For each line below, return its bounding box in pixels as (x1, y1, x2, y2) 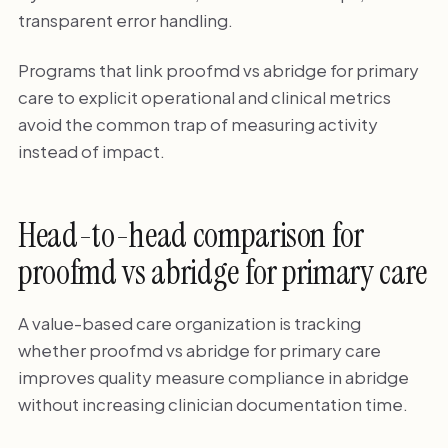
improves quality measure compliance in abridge (17, 365, 409, 388)
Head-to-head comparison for (17, 214, 364, 258)
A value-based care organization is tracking (17, 311, 361, 334)
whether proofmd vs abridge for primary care (17, 338, 381, 361)
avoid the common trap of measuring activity (17, 112, 378, 135)
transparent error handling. (17, 9, 233, 32)
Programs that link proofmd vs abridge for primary (17, 58, 419, 81)
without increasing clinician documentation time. (17, 392, 408, 415)
